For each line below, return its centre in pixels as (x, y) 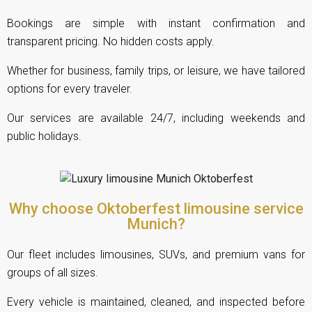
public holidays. (44, 136)
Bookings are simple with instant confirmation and (156, 23)
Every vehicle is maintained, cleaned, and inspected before (156, 302)
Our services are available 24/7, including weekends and (156, 118)
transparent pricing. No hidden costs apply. (111, 41)
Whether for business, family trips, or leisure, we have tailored (156, 70)
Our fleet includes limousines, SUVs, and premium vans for (156, 254)
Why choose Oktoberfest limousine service (156, 208)
